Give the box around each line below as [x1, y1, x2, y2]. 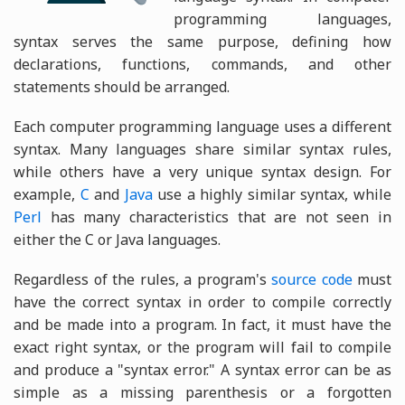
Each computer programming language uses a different [14, 116, 391, 137]
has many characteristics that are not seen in [42, 206, 391, 227]
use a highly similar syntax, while [152, 184, 392, 204]
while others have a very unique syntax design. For [14, 161, 391, 182]
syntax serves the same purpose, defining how [14, 31, 391, 52]
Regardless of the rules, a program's [14, 268, 271, 289]
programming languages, [174, 8, 391, 29]
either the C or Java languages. [14, 229, 221, 250]
